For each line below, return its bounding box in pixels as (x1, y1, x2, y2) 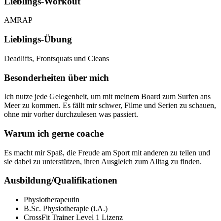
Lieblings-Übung (4, 34, 72, 45)
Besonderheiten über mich (4, 72, 109, 83)
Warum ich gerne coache (4, 128, 104, 139)
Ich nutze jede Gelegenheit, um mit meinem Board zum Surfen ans (4, 92, 211, 101)
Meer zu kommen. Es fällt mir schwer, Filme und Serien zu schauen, (4, 101, 216, 110)
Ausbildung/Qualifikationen (4, 175, 117, 186)
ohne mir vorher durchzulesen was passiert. (4, 110, 138, 119)
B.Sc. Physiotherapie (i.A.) (24, 204, 108, 213)
